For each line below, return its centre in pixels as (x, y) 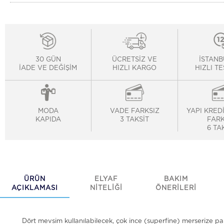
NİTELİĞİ (106, 188)
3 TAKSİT (135, 120)
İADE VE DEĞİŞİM (48, 68)
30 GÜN (48, 60)
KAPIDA (48, 120)
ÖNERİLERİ (176, 188)
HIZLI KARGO (135, 68)
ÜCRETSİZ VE (135, 60)
